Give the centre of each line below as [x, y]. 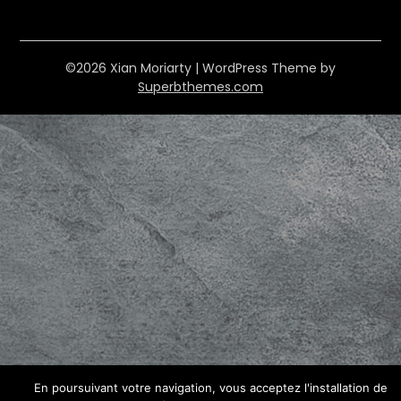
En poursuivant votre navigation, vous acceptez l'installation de [210, 388]
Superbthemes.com [200, 86]
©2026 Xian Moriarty [130, 68]
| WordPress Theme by [265, 68]
